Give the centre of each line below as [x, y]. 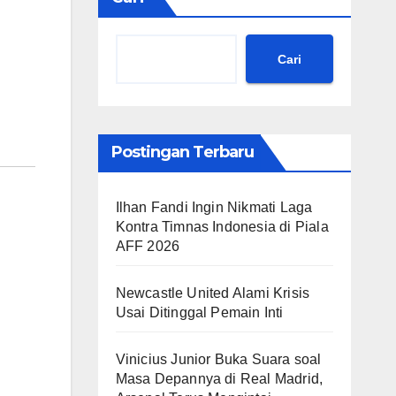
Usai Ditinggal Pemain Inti [199, 312]
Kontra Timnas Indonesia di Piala [222, 227]
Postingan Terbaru [183, 152]
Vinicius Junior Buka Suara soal [218, 359]
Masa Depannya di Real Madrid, [219, 379]
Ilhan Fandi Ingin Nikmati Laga [214, 207]
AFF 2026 [148, 246]
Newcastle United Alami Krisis [213, 293]
